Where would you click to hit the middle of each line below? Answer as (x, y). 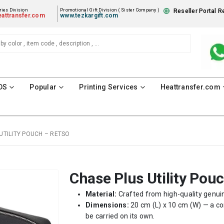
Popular (43, 87)
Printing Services (108, 87)
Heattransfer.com (190, 87)
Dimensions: (107, 205)
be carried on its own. (120, 216)
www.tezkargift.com (89, 16)
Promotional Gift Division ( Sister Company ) (110, 10)
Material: (101, 194)
